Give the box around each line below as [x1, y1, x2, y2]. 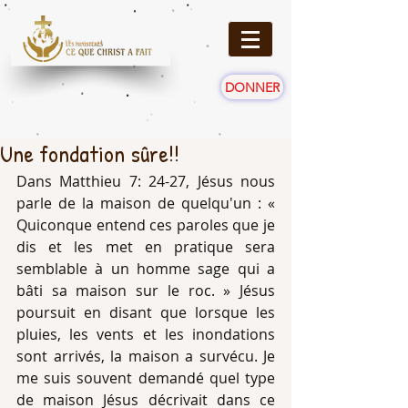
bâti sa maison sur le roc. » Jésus [16, 280, 275, 301]
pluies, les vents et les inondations [16, 324, 275, 344]
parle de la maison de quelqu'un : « [16, 193, 275, 213]
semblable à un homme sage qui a [16, 259, 275, 279]
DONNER [225, 78, 280, 96]
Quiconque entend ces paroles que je [16, 215, 275, 235]
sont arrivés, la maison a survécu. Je [16, 346, 275, 366]
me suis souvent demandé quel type [16, 368, 275, 388]
